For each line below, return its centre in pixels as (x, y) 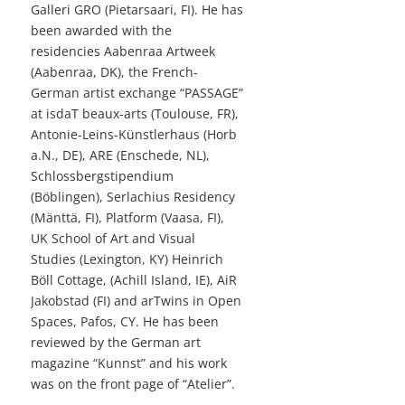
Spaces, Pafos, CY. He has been (125, 322)
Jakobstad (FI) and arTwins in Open (136, 301)
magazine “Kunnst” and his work (129, 363)
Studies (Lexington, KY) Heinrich (127, 259)
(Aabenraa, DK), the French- (114, 72)
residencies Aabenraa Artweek (123, 52)
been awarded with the (101, 31)
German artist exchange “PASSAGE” (137, 93)
